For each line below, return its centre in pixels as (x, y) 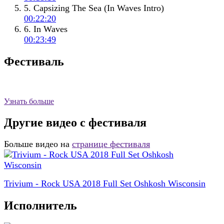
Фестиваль (34, 62)
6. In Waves (46, 29)
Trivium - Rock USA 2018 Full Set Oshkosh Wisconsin (105, 184)
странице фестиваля (111, 144)
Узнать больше (29, 101)
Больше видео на (37, 144)
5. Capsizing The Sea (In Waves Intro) (94, 8)
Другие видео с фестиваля (75, 122)
